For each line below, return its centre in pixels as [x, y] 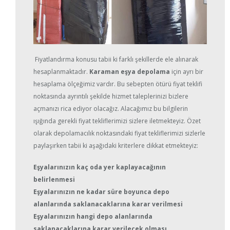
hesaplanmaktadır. [61, 72]
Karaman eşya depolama [130, 72]
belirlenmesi [54, 180]
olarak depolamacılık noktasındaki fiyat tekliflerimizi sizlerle [119, 133]
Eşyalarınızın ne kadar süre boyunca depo [101, 192]
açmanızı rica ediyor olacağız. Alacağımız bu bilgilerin [111, 109]
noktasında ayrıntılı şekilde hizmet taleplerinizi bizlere [111, 97]
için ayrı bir [187, 72]
